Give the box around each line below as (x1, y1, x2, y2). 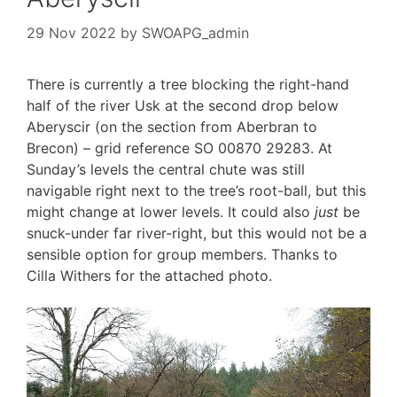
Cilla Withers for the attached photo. (27, 266, 272, 284)
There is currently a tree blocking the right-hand (27, 74, 349, 93)
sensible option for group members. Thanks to (27, 245, 338, 263)
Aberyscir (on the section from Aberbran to (27, 117, 317, 136)
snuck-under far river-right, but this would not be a (27, 223, 367, 242)
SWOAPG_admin (142, 23, 249, 42)
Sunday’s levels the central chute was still (27, 160, 305, 178)
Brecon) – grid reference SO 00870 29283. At (27, 138, 332, 157)
